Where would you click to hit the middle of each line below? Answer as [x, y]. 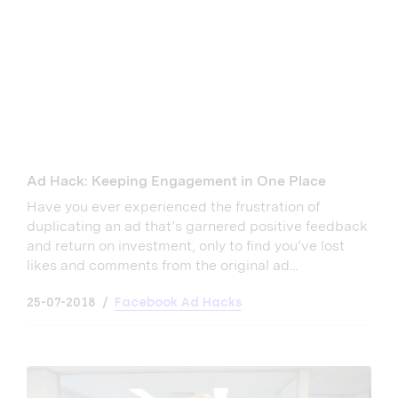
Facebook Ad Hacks [178, 303]
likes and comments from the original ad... [162, 266]
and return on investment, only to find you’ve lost [186, 246]
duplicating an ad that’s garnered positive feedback [197, 227]
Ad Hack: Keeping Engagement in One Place [176, 181]
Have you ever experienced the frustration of [173, 207]
